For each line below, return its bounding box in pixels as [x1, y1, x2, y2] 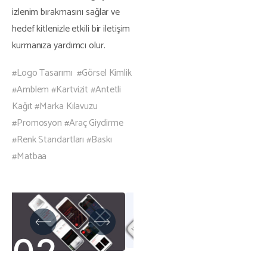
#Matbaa [12, 148, 47, 164]
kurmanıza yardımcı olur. [12, 37, 105, 54]
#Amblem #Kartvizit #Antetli [12, 81, 122, 98]
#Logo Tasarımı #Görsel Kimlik [12, 64, 132, 81]
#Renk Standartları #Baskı [12, 131, 112, 148]
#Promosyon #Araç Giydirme [12, 114, 123, 131]
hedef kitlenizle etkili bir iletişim [12, 20, 131, 37]
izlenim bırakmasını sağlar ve [12, 4, 120, 20]
